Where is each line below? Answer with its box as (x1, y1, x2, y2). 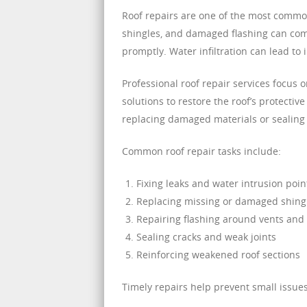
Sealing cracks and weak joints (136, 230, 276, 243)
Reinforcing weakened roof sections (136, 247, 300, 261)
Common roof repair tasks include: (122, 144, 281, 158)
